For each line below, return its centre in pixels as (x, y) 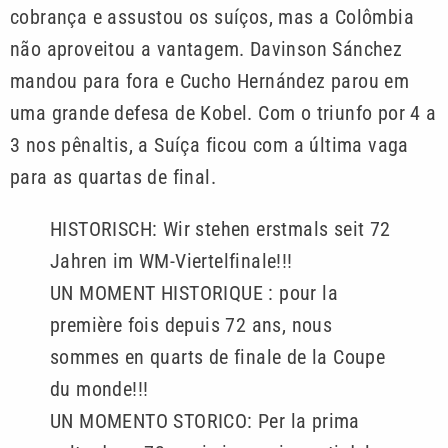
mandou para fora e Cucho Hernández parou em (210, 80)
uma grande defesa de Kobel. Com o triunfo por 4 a (223, 112)
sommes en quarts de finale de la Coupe (218, 356)
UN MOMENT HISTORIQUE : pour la (194, 292)
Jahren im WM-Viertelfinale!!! (171, 260)
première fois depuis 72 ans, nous (191, 324)
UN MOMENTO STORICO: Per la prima (205, 420)
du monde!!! (99, 388)
